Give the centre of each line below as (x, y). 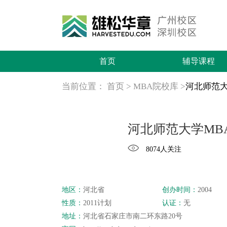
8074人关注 (164, 149)
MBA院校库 (156, 86)
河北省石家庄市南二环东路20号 (133, 216)
